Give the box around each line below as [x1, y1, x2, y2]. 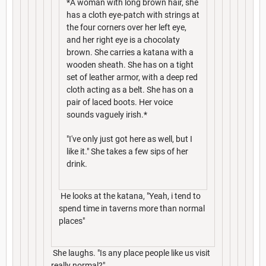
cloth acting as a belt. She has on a [66, 84, 194, 94]
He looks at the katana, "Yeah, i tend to [59, 191, 201, 201]
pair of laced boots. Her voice [66, 97, 173, 107]
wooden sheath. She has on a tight [66, 59, 194, 69]
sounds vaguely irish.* [66, 109, 147, 119]
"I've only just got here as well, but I [66, 134, 192, 144]
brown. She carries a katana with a [66, 47, 194, 57]
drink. [66, 159, 87, 169]
